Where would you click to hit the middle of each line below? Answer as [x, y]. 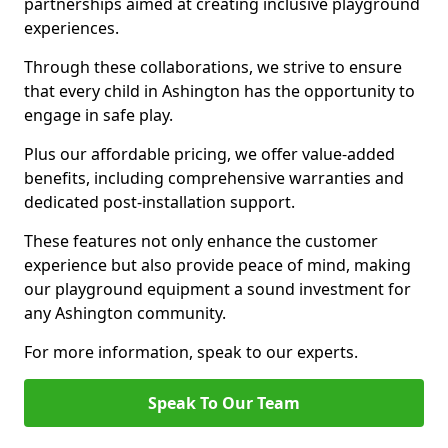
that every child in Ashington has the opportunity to [219, 91]
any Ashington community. [125, 313]
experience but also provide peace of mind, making [217, 265]
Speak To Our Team [224, 403]
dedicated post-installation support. [159, 202]
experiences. [71, 28]
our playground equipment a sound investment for [217, 289]
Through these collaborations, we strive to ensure [213, 67]
